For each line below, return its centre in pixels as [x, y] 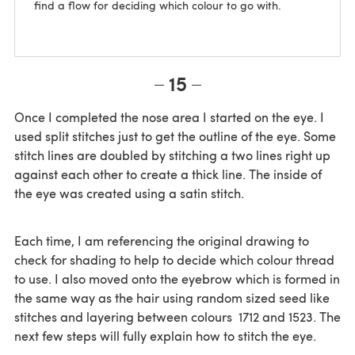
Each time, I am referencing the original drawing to [162, 241]
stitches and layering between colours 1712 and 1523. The [177, 317]
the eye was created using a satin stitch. [129, 193]
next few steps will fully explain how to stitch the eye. [165, 336]
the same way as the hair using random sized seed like [172, 298]
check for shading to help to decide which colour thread [174, 260]
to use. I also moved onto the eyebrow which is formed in [177, 279]
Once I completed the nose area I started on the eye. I [169, 117]
